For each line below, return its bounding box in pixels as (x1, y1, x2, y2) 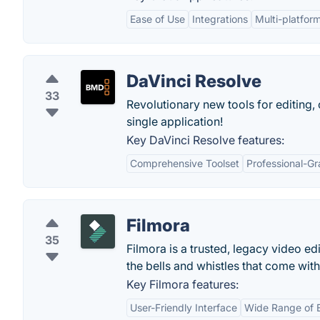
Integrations (192, 13, 248, 25)
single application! (126, 114, 223, 129)
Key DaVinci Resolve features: (126, 133, 284, 147)
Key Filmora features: (126, 277, 239, 291)
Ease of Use (130, 13, 185, 25)
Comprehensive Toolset (130, 157, 239, 169)
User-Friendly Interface (130, 301, 237, 314)
